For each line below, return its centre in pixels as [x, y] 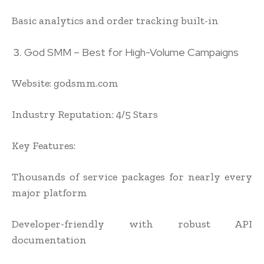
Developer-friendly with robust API [132, 224]
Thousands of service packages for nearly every [132, 177]
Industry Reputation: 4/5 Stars [85, 115]
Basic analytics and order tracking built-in [115, 21]
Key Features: [44, 146]
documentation [49, 240]
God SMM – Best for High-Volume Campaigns [131, 52]
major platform [49, 193]
